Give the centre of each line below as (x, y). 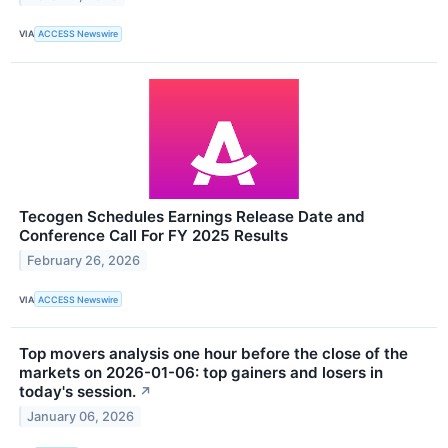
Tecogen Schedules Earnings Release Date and (192, 216)
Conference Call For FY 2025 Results (153, 235)
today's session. (77, 392)
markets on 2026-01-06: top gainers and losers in (201, 373)
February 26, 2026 (84, 260)
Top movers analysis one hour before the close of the (213, 354)
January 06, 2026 (81, 416)
